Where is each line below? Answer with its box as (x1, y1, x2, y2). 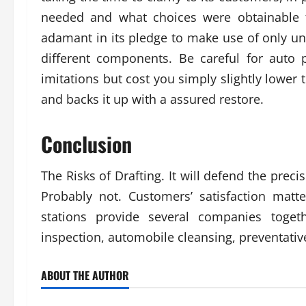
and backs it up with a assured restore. (41, 90, 264, 107)
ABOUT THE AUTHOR (41, 266, 129, 283)
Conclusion (41, 128, 132, 159)
